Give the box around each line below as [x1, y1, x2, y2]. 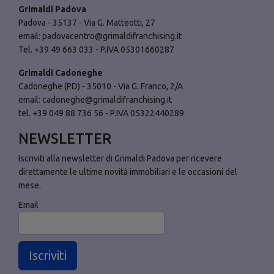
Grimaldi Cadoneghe [18, 68, 103, 78]
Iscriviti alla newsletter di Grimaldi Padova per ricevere [18, 154, 222, 164]
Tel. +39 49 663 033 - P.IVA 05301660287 [18, 45, 174, 55]
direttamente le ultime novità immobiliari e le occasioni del [18, 167, 237, 177]
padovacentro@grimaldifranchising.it [42, 31, 182, 42]
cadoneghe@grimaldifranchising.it [42, 95, 172, 105]
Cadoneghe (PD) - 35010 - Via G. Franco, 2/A [18, 81, 183, 92]
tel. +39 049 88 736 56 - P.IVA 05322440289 [18, 108, 184, 119]
